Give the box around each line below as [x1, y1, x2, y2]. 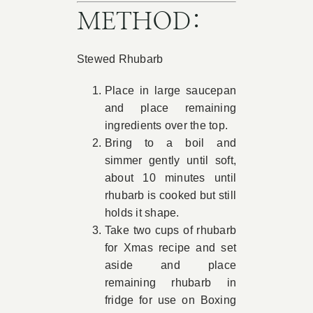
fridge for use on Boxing [104, 294, 237, 306]
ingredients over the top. [104, 119, 228, 131]
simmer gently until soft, [104, 154, 237, 166]
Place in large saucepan [104, 85, 237, 96]
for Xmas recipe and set [104, 242, 237, 254]
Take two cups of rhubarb [104, 224, 237, 236]
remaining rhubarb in [104, 277, 237, 289]
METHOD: [76, 10, 201, 34]
